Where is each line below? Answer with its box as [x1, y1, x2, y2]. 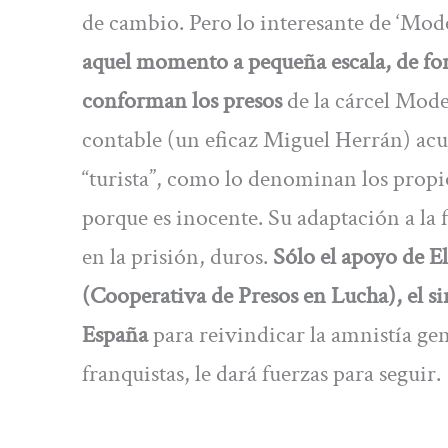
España [82, 319, 148, 350]
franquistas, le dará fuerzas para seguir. [82, 358, 441, 389]
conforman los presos [82, 85, 282, 116]
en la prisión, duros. [82, 241, 273, 272]
